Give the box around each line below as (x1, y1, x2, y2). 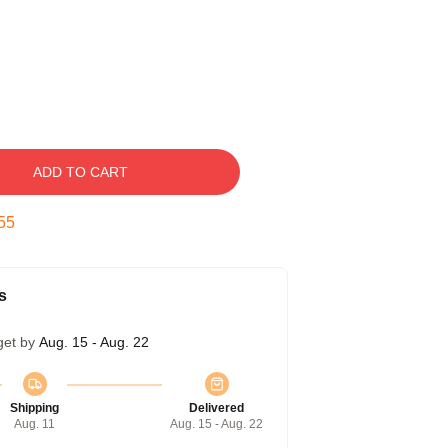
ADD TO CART (32, 164, 128, 180)
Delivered (189, 401, 244, 415)
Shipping (10, 401, 59, 415)
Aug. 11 (14, 417, 55, 431)
